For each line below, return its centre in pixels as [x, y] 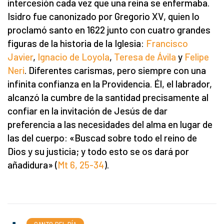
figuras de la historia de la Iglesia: [77, 43]
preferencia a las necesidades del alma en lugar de [110, 124]
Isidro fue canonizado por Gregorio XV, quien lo [103, 16]
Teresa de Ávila [145, 56]
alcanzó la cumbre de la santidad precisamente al [108, 97]
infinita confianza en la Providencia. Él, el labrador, [110, 83]
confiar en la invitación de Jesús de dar [87, 110]
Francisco [167, 43]
